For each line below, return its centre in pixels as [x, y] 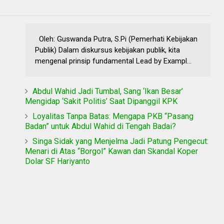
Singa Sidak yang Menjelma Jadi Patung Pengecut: [120, 141]
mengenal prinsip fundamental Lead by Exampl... [113, 61]
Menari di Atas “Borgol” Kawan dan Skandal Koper [111, 151]
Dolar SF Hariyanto [57, 161]
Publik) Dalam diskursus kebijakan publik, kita [107, 50]
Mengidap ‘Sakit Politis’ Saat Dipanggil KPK [101, 101]
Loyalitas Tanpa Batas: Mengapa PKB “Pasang [113, 116]
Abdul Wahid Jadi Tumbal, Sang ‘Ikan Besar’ [108, 91]
